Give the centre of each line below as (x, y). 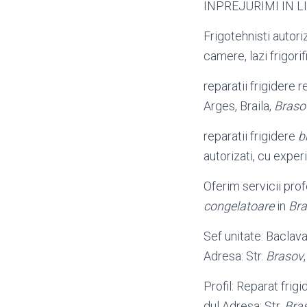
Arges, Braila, (239, 106)
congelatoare (239, 206)
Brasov (285, 256)
